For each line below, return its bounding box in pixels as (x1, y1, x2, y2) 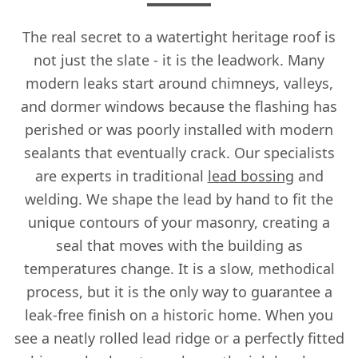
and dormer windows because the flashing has (21, 96, 337, 116)
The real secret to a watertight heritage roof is (22, 26, 336, 46)
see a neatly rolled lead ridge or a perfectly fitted (14, 328, 344, 348)
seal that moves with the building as (55, 235, 303, 255)
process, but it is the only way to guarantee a (26, 281, 332, 301)
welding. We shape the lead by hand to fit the (25, 189, 333, 209)
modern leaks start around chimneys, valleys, (25, 73, 333, 93)
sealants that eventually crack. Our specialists (23, 142, 335, 162)
